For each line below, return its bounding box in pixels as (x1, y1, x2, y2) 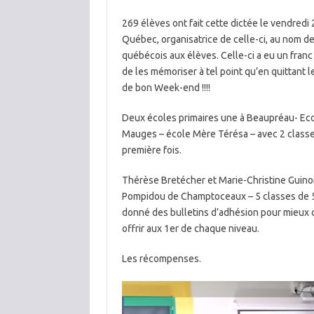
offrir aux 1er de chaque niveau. (121, 222, 259, 234)
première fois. (121, 144, 182, 156)
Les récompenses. (121, 252, 201, 264)
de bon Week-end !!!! (121, 81, 210, 93)
